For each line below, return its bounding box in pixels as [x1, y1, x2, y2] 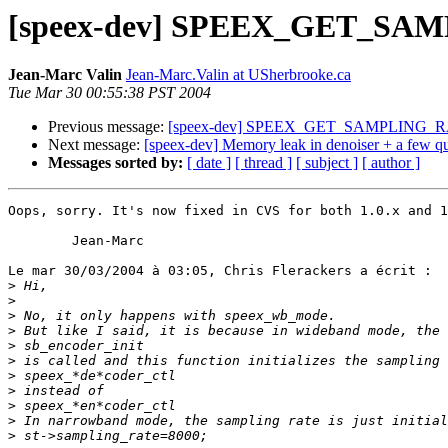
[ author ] [362, 154, 420, 172]
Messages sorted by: [48, 154, 183, 172]
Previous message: [48, 118, 168, 136]
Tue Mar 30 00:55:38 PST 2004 [8, 84, 211, 102]
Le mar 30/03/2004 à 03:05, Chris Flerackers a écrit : [8, 263, 432, 279]
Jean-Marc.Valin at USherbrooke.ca [126, 66, 351, 84]
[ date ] [187, 154, 231, 172]
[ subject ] [296, 154, 358, 172]
